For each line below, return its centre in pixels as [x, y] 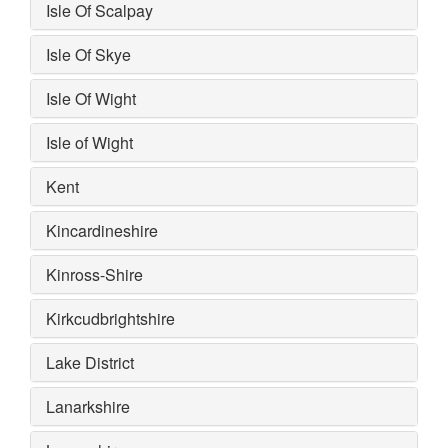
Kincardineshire [102, 230]
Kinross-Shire [94, 274]
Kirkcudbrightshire [110, 318]
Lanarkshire [88, 406]
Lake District [90, 362]
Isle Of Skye [88, 54]
